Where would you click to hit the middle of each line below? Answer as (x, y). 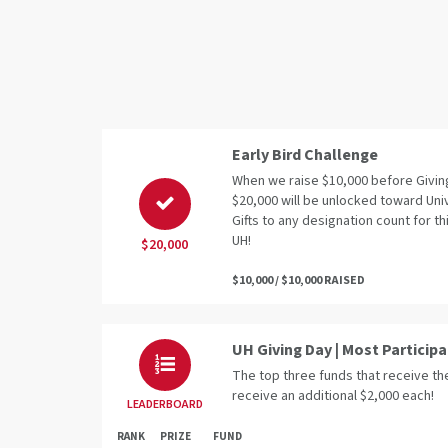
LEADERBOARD (164, 404)
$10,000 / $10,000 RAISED (298, 280)
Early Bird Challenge (305, 154)
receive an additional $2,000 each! (333, 395)
